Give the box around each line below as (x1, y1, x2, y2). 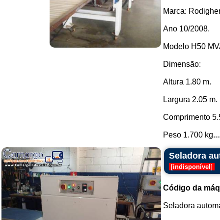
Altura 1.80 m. (163, 78, 211, 86)
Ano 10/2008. (163, 25, 210, 33)
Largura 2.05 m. (163, 95, 218, 104)
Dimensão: (163, 60, 201, 68)
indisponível (173, 163, 211, 170)
